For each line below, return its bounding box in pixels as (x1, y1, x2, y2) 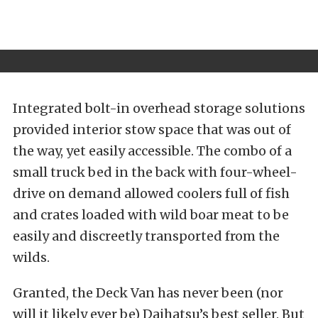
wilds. (13, 248, 50, 265)
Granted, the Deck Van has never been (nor (13, 284, 283, 301)
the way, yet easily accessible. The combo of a (13, 142, 292, 159)
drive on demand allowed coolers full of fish (13, 185, 290, 202)
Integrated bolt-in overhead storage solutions (13, 99, 305, 116)
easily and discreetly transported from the (13, 227, 280, 244)
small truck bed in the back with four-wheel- (13, 163, 297, 180)
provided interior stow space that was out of (13, 121, 291, 138)
